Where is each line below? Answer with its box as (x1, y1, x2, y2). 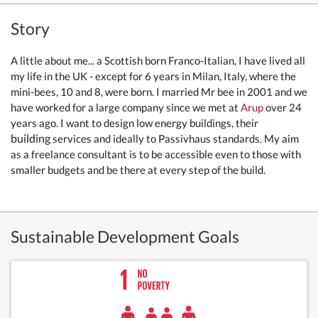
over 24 (263, 101, 302, 114)
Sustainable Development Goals (11, 226, 239, 246)
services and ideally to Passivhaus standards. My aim (50, 132, 299, 145)
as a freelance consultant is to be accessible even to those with (11, 148, 301, 160)
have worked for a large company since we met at (11, 101, 241, 114)
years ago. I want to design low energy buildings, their (11, 116, 258, 129)
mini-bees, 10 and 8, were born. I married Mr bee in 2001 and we (11, 85, 307, 98)
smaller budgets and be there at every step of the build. (11, 163, 265, 176)
